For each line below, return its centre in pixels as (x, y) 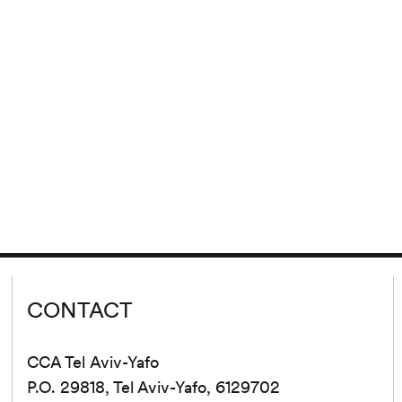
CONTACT (80, 310)
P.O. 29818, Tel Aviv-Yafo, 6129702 (163, 387)
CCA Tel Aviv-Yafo (96, 362)
